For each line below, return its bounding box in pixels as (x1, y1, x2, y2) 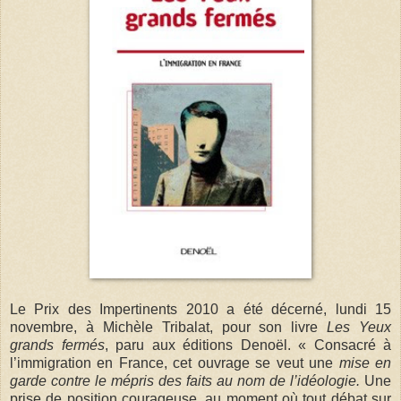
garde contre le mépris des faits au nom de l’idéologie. (10, 372, 364, 388)
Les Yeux (327, 319, 391, 335)
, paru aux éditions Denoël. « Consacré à (104, 337, 391, 353)
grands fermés (10, 337, 105, 353)
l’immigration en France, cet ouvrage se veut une (10, 354, 339, 371)
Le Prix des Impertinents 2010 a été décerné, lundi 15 (10, 301, 391, 317)
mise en (338, 354, 392, 371)
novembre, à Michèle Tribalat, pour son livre (10, 319, 328, 335)
